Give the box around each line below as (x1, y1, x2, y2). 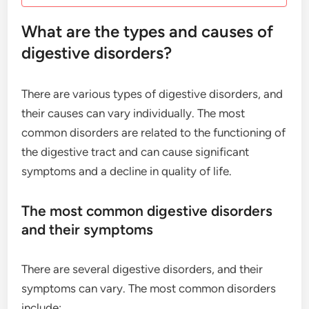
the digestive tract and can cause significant (21, 145, 250, 159)
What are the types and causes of (21, 21, 274, 41)
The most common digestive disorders (21, 202, 273, 219)
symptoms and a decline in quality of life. (21, 164, 232, 178)
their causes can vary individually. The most (21, 106, 246, 120)
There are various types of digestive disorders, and (21, 87, 283, 101)
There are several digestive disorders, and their (21, 262, 263, 276)
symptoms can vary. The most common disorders (21, 281, 277, 295)
